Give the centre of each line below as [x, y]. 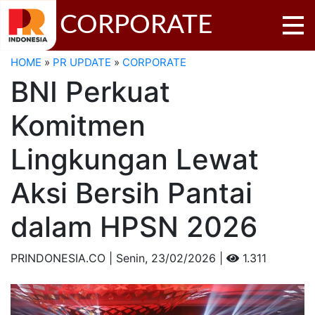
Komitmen [78, 125]
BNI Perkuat [90, 91]
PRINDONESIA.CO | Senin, [81, 258]
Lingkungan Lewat [135, 159]
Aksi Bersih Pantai [131, 193]
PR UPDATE [82, 62]
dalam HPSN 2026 [134, 226]
